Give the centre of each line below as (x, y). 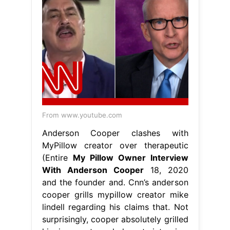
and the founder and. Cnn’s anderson (115, 183)
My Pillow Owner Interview (130, 158)
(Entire (57, 158)
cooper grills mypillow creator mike (115, 195)
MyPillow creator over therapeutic (115, 146)
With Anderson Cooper (93, 170)
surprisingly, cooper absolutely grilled (115, 219)
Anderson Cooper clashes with (115, 133)
